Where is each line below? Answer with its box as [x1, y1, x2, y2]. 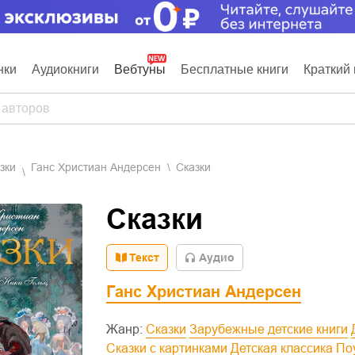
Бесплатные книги [181, 63, 288, 76]
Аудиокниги [32, 63, 99, 76]
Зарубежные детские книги [197, 323, 348, 336]
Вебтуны [114, 63, 166, 76]
